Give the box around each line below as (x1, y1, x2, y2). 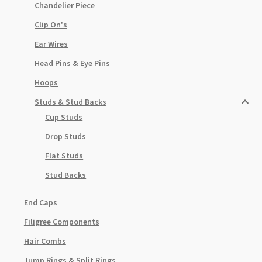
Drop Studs (45, 131, 87, 142)
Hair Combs (23, 236, 66, 247)
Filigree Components (23, 216, 99, 227)
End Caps (23, 197, 57, 208)
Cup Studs (45, 112, 83, 123)
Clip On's (35, 19, 68, 30)
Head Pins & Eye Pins (35, 58, 111, 69)
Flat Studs (45, 150, 84, 161)
